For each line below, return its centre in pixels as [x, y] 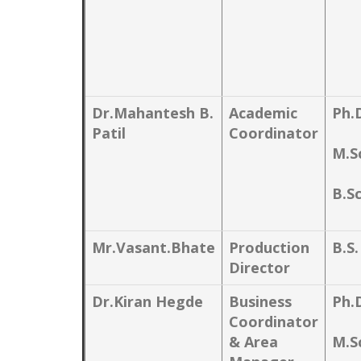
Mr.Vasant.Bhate [154, 247]
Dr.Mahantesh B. [153, 113]
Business [260, 301]
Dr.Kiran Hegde [147, 301]
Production [269, 247]
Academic [263, 113]
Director [259, 268]
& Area [253, 342]
